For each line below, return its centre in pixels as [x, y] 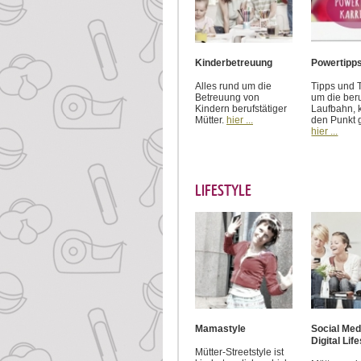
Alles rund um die [233, 86]
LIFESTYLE [223, 190]
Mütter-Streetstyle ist [239, 353]
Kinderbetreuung [234, 62]
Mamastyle [220, 329]
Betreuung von [227, 97]
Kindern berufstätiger [241, 108]
